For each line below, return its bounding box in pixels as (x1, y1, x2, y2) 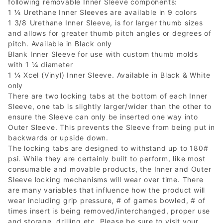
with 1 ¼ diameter (8, 60, 73, 69)
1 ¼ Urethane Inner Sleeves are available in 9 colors (8, 7, 197, 16)
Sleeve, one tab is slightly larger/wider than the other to (8, 102, 212, 111)
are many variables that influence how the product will (8, 185, 206, 194)
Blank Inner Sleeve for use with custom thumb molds (8, 49, 198, 58)
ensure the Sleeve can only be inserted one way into (8, 112, 198, 121)
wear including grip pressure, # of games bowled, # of (8, 196, 206, 205)
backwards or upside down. (8, 133, 109, 142)
